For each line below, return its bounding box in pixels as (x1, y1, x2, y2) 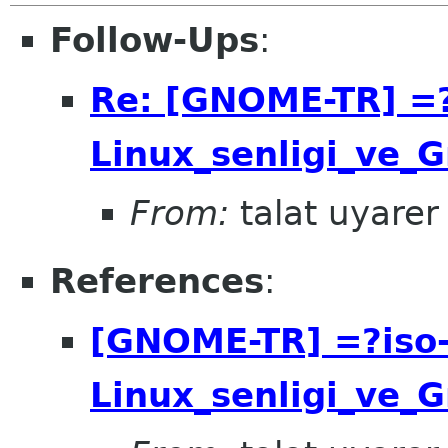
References (50, 261, 264, 302)
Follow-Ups (50, 20, 259, 60)
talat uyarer (229, 193, 439, 234)
